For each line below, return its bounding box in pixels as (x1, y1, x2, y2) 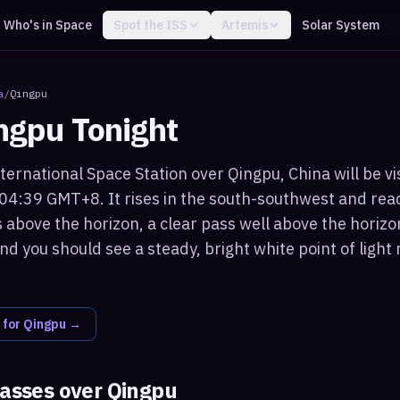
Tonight (63, 108, 179, 150)
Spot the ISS (112, 17, 187, 33)
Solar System (301, 17, 379, 33)
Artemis (221, 17, 268, 33)
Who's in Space (3, 17, 92, 33)
